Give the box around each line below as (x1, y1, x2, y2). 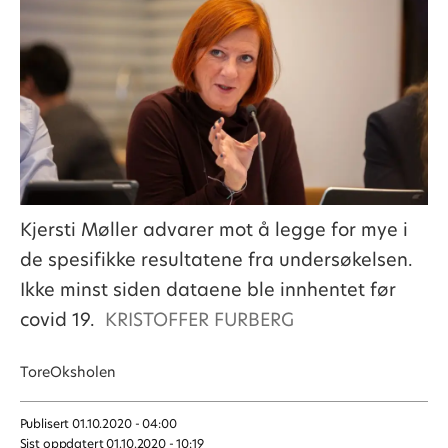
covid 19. (19, 306, 95, 332)
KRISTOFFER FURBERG (105, 306, 294, 332)
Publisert (19, 414, 70, 432)
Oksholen (49, 361, 116, 382)
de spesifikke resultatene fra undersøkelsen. (19, 246, 413, 272)
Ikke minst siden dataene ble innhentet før (19, 276, 396, 302)
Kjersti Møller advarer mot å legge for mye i (19, 216, 408, 242)
